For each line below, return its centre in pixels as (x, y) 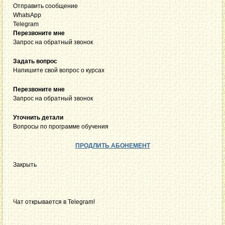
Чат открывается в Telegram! (54, 202)
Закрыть (25, 164)
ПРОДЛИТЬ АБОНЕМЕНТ (113, 145)
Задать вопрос (35, 61)
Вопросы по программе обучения (61, 126)
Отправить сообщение (45, 6)
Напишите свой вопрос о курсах (59, 70)
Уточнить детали (38, 117)
